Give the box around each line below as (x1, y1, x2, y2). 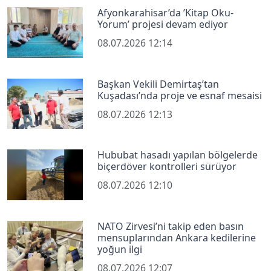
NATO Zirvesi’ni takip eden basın (97, 219, 244, 233)
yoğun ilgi (97, 242, 143, 256)
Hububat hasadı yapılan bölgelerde (97, 148, 258, 162)
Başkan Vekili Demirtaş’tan (97, 77, 220, 91)
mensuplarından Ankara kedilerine (97, 230, 256, 244)
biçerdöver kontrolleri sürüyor (97, 160, 237, 174)
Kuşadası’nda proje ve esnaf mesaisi (97, 88, 263, 102)
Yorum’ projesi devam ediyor (97, 18, 229, 31)
